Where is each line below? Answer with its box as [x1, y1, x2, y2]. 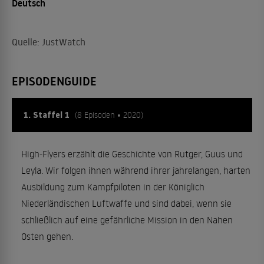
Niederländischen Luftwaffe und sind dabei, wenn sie [21, 197, 232, 209]
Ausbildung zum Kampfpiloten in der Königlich [21, 181, 204, 193]
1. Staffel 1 [24, 109, 72, 121]
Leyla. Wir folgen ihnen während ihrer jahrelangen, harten [21, 164, 250, 176]
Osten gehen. [21, 230, 73, 242]
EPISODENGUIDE [12, 73, 97, 90]
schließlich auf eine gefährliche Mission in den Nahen [21, 214, 233, 226]
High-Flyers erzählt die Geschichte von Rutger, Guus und [21, 148, 243, 160]
